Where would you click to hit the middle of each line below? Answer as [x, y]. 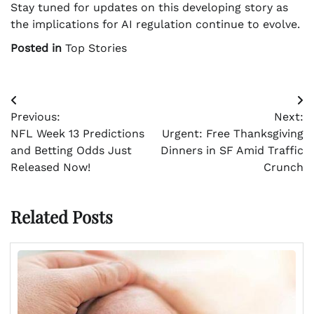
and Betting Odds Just [71, 150]
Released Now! [50, 167]
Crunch [284, 167]
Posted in [38, 48]
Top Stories [96, 48]
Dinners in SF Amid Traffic [232, 150]
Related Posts [62, 216]
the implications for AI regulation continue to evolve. [155, 24]
